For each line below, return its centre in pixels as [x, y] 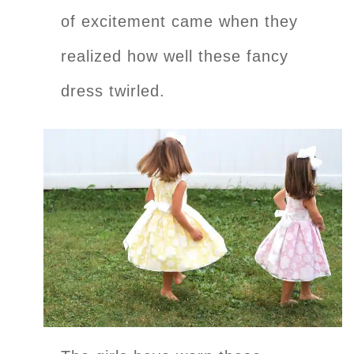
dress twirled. [113, 90]
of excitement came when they [179, 21]
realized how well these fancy [175, 56]
